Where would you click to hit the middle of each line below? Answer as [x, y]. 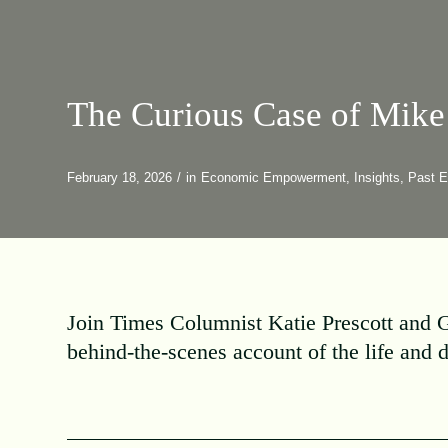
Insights [377, 177]
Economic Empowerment [273, 177]
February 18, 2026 [119, 177]
